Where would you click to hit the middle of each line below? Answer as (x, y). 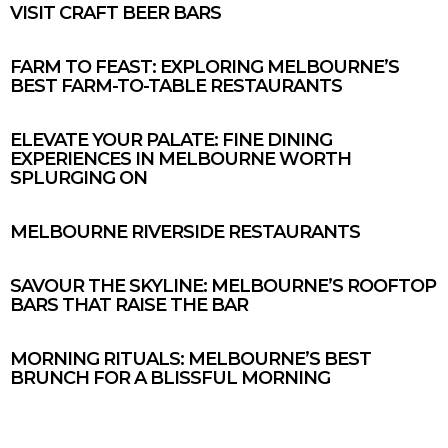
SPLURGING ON (78, 177)
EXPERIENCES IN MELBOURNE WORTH (180, 158)
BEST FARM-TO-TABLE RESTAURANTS (176, 85)
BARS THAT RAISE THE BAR (129, 304)
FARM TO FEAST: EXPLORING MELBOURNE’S (204, 66)
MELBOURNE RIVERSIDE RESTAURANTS (185, 231)
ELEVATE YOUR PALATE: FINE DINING (171, 139)
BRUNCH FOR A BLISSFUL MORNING (170, 377)
